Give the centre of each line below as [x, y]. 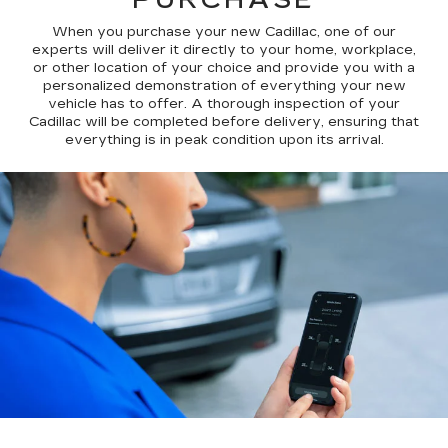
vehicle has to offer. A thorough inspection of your [224, 103]
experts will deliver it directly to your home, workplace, [224, 49]
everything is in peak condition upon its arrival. [224, 139]
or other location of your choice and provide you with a [224, 67]
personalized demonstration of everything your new [224, 85]
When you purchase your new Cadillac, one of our [224, 31]
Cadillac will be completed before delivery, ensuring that [224, 121]
